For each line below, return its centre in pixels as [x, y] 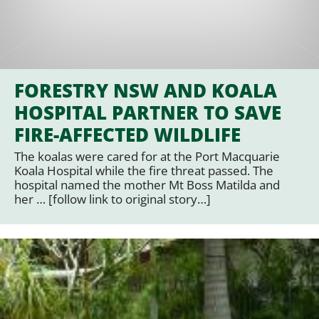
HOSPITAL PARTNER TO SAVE [148, 112]
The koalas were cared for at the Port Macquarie [147, 156]
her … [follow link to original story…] [113, 199]
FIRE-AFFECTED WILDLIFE [127, 134]
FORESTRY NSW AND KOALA [146, 90]
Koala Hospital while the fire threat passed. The [144, 170]
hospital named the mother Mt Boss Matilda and [147, 184]
